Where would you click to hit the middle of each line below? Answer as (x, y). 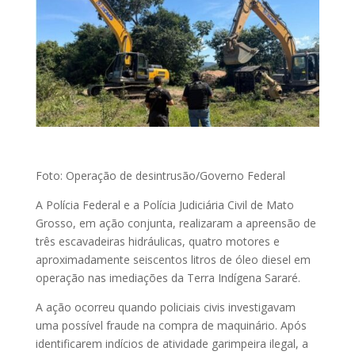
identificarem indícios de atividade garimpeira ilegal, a (172, 344)
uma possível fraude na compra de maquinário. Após (171, 326)
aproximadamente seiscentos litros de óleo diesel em (173, 260)
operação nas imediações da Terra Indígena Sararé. (168, 278)
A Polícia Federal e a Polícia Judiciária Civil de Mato (164, 205)
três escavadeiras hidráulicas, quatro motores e (157, 242)
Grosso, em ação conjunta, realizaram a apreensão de (176, 223)
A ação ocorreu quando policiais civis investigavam (165, 307)
